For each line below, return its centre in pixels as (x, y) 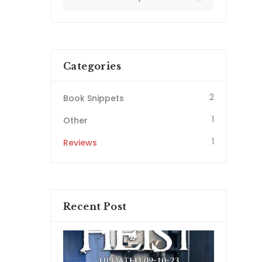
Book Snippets (94, 98)
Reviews (80, 143)
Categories (92, 66)
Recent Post (95, 206)
